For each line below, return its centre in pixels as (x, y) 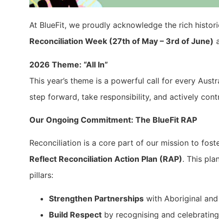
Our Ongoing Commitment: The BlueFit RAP (113, 120)
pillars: (41, 175)
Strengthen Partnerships (96, 198)
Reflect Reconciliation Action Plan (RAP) (106, 159)
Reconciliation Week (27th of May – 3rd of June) (121, 41)
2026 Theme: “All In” (69, 64)
